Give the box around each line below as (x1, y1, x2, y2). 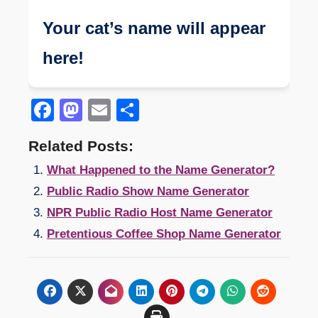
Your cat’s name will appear (43, 18, 265, 38)
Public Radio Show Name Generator (47, 184, 249, 198)
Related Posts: (28, 137, 133, 155)
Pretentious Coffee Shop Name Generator (47, 226, 281, 241)
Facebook (54, 97, 155, 123)
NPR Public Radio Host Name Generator (47, 205, 273, 219)
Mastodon (82, 97, 183, 123)
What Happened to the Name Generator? (47, 163, 275, 177)
